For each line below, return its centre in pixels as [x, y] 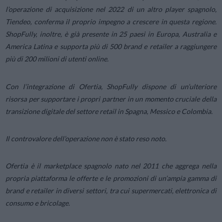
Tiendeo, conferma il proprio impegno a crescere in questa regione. [111, 22]
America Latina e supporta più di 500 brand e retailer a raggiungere [111, 47]
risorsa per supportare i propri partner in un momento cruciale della [111, 99]
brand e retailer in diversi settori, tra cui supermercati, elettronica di [111, 190]
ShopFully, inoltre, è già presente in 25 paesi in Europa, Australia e [111, 34]
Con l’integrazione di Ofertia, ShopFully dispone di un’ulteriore [111, 86]
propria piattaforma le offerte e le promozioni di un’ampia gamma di [111, 178]
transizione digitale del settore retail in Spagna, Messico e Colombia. [109, 111]
